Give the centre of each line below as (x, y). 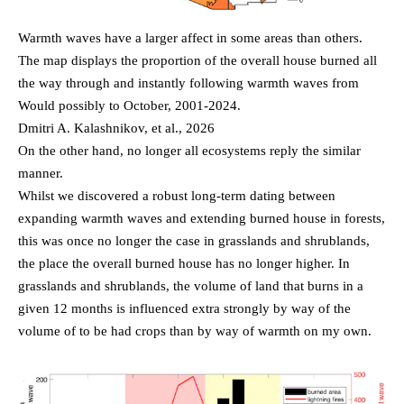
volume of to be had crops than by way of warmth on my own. (195, 331)
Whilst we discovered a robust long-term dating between (177, 196)
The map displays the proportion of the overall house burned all (197, 61)
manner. (41, 174)
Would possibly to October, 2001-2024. (129, 106)
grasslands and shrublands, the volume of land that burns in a (191, 286)
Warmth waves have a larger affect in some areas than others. (190, 38)
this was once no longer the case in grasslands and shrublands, (194, 241)
